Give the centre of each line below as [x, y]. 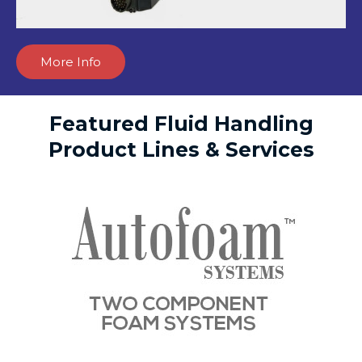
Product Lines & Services [181, 150]
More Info [71, 62]
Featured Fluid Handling [181, 124]
